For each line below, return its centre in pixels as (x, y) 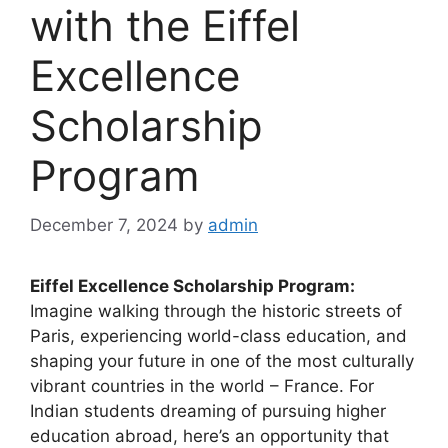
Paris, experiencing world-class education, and (218, 335)
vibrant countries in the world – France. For (202, 385)
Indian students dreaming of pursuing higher (208, 410)
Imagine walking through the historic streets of (216, 310)
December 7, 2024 (104, 224)
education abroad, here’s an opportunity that (209, 435)
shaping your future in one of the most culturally (222, 360)
